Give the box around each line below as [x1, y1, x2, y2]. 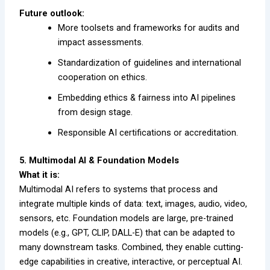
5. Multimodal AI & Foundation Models [19, 154, 180, 166]
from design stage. [58, 107, 133, 118]
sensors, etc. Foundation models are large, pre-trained [19, 212, 234, 224]
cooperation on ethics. [58, 72, 148, 83]
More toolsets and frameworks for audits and [58, 22, 240, 34]
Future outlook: [19, 8, 85, 19]
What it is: [19, 169, 60, 180]
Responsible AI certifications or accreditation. [58, 127, 239, 139]
